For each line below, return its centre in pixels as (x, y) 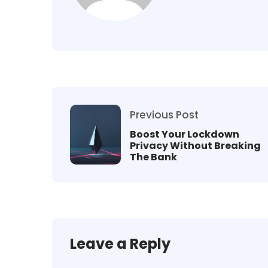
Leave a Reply (120, 244)
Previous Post (164, 115)
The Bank (153, 157)
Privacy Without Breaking (195, 145)
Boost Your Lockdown (185, 134)
